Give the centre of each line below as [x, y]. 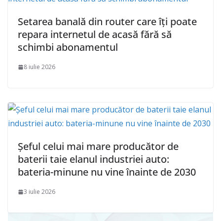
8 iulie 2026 [39, 67]
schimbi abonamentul [68, 47]
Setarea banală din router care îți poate [107, 22]
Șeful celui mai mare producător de [98, 147]
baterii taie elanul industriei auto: [93, 159]
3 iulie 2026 [39, 192]
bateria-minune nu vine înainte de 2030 [107, 172]
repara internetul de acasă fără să [95, 35]
